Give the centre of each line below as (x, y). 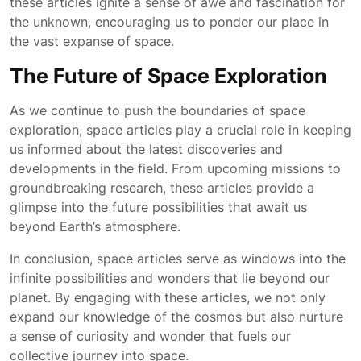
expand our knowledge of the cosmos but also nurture (176, 317)
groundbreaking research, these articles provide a (162, 188)
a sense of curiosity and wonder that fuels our (150, 336)
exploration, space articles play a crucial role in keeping (180, 130)
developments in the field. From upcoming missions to (175, 168)
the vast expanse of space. (92, 41)
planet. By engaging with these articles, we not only (168, 297)
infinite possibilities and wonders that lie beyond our (170, 278)
